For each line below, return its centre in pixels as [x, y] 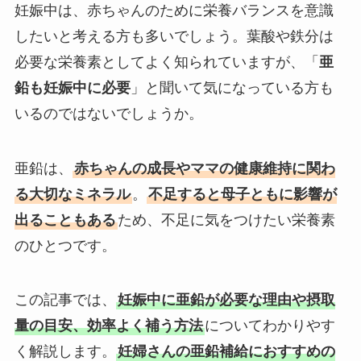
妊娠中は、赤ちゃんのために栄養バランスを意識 [174, 10]
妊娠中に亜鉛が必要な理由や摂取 [226, 300]
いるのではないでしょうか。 [108, 113]
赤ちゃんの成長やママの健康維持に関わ [204, 168]
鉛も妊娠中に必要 [72, 87]
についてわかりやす [270, 326]
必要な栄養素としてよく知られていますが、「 [166, 62]
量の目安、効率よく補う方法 [108, 326]
